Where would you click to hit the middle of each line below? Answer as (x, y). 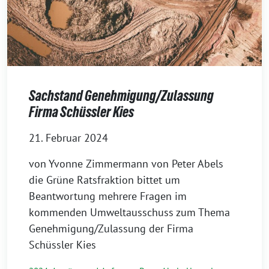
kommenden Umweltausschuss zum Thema (129, 213)
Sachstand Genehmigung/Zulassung (121, 96)
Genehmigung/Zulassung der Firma (111, 229)
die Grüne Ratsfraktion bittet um (104, 180)
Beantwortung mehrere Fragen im (108, 196)
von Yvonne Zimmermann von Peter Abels (126, 164)
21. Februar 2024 (68, 138)
